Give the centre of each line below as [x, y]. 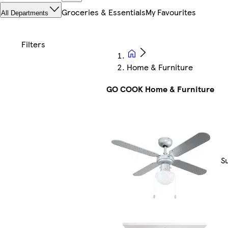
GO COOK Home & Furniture [160, 89]
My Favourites [171, 12]
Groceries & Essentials [104, 12]
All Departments [25, 13]
